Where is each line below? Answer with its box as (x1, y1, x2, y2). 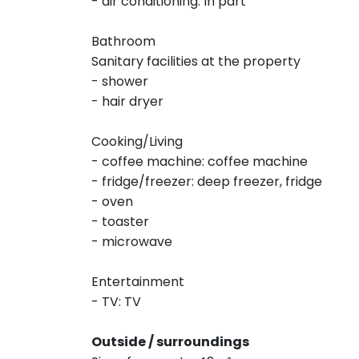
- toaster (91, 212, 149, 231)
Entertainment (91, 272, 184, 291)
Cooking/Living (91, 132, 183, 151)
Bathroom (91, 32, 155, 50)
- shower (91, 72, 148, 91)
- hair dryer (91, 92, 163, 111)
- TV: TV (91, 292, 141, 311)
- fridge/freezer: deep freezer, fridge (91, 172, 322, 191)
